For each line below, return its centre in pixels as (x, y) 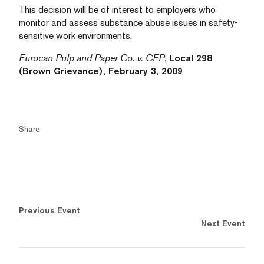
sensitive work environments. (75, 36)
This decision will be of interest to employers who (117, 10)
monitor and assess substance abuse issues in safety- (128, 23)
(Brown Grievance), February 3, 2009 (101, 71)
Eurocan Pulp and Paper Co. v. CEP (92, 58)
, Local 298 (188, 58)
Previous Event (49, 210)
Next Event (223, 223)
